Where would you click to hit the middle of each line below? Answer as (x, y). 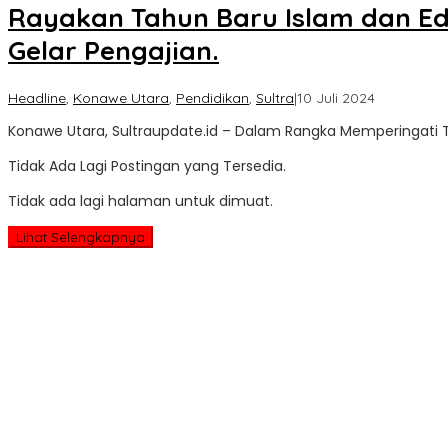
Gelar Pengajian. (113, 51)
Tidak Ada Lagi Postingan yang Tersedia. (147, 165)
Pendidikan (212, 97)
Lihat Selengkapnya (80, 236)
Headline (37, 97)
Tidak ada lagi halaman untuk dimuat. (140, 200)
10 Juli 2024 (336, 97)
